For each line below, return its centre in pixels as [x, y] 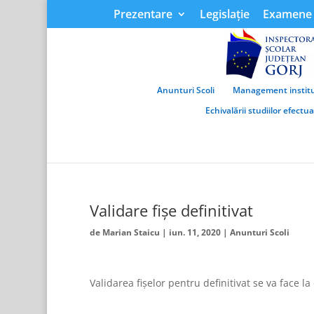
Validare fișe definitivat [171, 210]
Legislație [225, 14]
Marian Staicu [131, 232]
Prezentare [143, 14]
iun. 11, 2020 [194, 232]
